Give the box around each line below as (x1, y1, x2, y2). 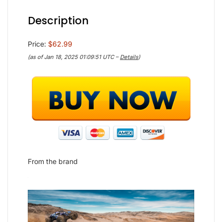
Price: (28, 40, 48, 49)
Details (120, 54, 138, 61)
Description (28, 13, 89, 28)
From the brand (28, 157, 78, 166)
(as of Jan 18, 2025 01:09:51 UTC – (28, 54, 120, 61)
